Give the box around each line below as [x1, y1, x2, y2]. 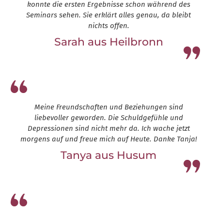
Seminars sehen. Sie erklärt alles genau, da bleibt [26, 11, 191, 20]
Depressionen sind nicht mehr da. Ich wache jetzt [27, 124, 190, 133]
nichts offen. [88, 21, 129, 31]
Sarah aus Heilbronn [54, 35, 163, 49]
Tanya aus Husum [61, 149, 156, 162]
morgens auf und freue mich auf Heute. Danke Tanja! [20, 135, 197, 144]
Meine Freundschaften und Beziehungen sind [34, 103, 183, 112]
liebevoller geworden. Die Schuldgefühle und [34, 113, 183, 123]
